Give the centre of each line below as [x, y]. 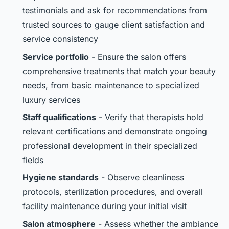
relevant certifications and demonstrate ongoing [115, 131]
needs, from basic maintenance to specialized [111, 85]
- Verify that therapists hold [150, 117]
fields [33, 160]
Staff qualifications [59, 117]
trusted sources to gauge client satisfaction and [114, 25]
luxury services [51, 99]
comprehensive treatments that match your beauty [119, 71]
